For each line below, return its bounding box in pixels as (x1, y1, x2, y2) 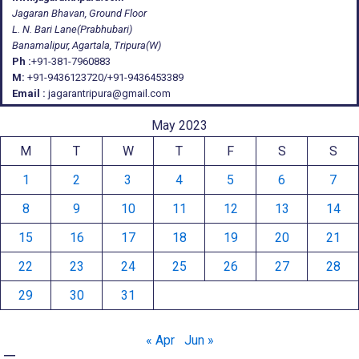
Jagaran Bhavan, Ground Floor (12, 7, 147, 19)
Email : (12, 87, 46, 99)
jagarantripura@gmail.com (46, 87, 171, 99)
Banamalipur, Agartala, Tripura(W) (12, 39, 161, 51)
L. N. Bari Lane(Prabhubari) (12, 23, 132, 35)
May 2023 (151, 118, 208, 133)
